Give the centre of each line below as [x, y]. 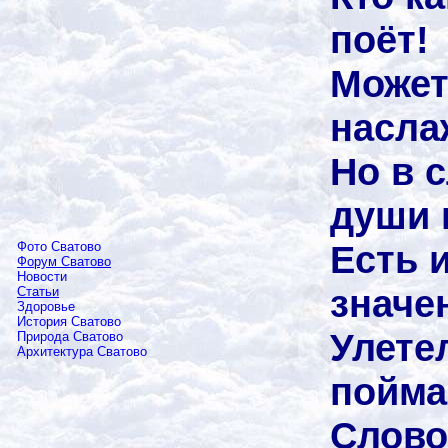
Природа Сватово [70, 336]
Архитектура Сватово [82, 351]
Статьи [38, 291]
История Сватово [69, 321]
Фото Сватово [59, 246]
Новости [42, 276]
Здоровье [46, 306]
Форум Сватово [64, 261]
